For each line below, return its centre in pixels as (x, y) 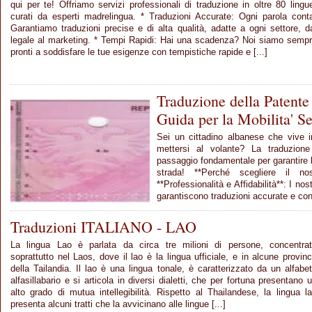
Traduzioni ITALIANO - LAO (103, 226)
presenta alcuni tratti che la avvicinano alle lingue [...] (118, 304)
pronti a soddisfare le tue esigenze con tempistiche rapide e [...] (139, 52)
